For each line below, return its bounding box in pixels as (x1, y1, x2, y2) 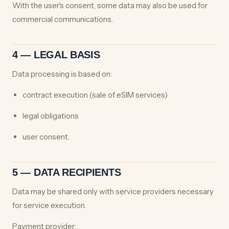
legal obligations (22, 111, 79, 121)
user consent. (22, 132, 70, 142)
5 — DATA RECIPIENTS (12, 167, 121, 178)
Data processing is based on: (12, 69, 112, 79)
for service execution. (12, 200, 86, 210)
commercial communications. (12, 14, 113, 24)
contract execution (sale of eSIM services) (22, 90, 168, 100)
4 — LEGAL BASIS (12, 49, 100, 60)
